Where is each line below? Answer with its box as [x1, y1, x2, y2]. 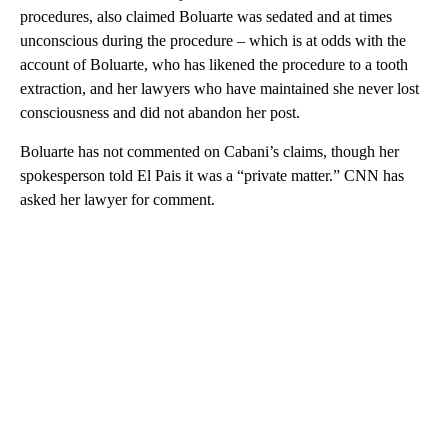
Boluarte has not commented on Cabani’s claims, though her [20, 143, 399, 161]
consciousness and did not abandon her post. [20, 104, 300, 122]
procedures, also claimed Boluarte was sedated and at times [20, 8, 392, 26]
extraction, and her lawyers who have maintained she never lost [20, 80, 419, 98]
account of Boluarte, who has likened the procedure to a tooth [20, 56, 408, 74]
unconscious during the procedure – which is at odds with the [20, 32, 406, 50]
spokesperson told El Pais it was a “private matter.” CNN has [20, 167, 404, 185]
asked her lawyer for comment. [20, 191, 215, 209]
